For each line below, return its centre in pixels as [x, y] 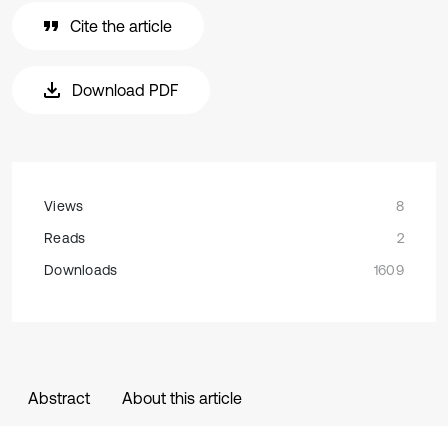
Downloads [81, 270]
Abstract [59, 398]
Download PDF [125, 90]
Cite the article [121, 26]
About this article [182, 398]
